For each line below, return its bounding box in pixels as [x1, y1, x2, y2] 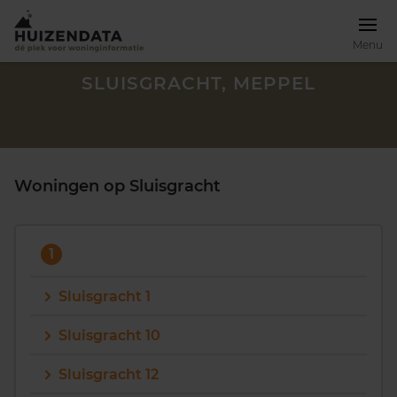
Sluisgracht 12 [58, 366, 159, 383]
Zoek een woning [32, 346, 144, 366]
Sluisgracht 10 [58, 327, 160, 344]
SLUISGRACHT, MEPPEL [82, 73, 315, 94]
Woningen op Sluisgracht [14, 176, 221, 196]
